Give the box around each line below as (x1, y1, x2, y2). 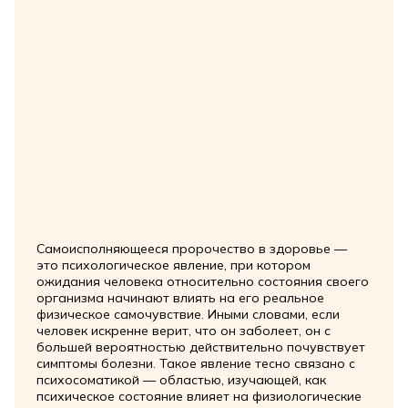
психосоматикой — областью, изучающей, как (36, 371, 326, 388)
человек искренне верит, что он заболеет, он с (36, 321, 331, 339)
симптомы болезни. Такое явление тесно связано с (36, 354, 355, 372)
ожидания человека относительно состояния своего (36, 272, 369, 290)
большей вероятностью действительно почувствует (36, 338, 365, 355)
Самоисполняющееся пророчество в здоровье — (36, 240, 347, 257)
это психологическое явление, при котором (36, 256, 311, 273)
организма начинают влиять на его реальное (36, 289, 324, 306)
